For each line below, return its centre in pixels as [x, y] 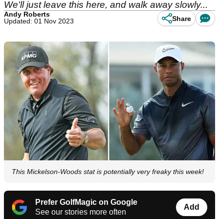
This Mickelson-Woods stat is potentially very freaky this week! [108, 172]
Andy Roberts [27, 14]
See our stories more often [81, 212]
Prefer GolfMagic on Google [86, 202]
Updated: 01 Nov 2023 [39, 21]
